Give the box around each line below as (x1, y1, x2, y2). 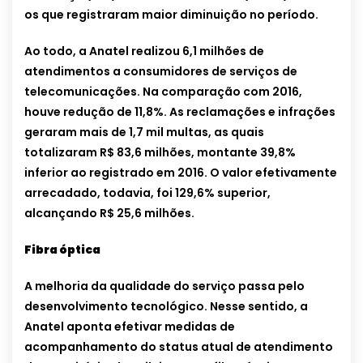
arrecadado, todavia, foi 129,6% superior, (24, 185, 271, 202)
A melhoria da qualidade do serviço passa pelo (24, 278, 305, 295)
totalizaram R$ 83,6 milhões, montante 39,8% (24, 144, 296, 161)
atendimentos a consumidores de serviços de (24, 63, 297, 80)
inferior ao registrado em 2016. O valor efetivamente (24, 164, 337, 181)
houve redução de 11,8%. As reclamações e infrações (24, 104, 335, 121)
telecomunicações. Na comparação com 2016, (24, 83, 302, 100)
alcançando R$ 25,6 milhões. (24, 205, 194, 222)
